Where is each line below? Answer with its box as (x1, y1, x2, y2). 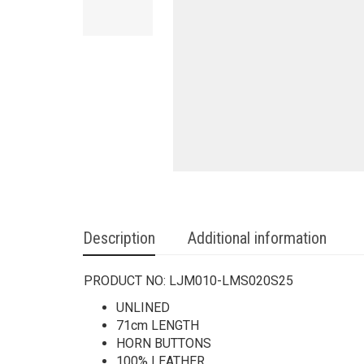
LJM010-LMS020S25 (169, 273, 293, 288)
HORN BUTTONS (116, 336, 211, 351)
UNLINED (116, 300, 170, 315)
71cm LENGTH (116, 318, 199, 333)
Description (83, 228, 155, 248)
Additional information (188, 228, 327, 248)
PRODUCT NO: (84, 273, 169, 288)
